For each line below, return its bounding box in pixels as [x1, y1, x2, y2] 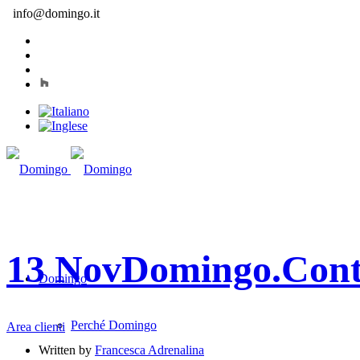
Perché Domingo [71, 318, 157, 332]
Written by [39, 342, 95, 357]
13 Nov [6, 247, 121, 290]
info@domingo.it [13, 6, 100, 20]
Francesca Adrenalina [95, 342, 204, 357]
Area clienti [6, 320, 65, 333]
